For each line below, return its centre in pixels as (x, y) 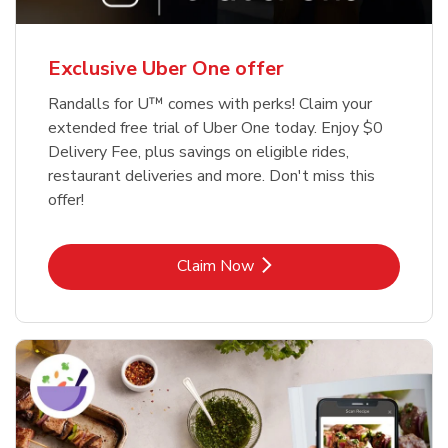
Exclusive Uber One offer (166, 68)
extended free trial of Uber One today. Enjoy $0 (215, 127)
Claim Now (215, 265)
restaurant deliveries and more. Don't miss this (211, 175)
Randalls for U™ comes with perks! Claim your (210, 103)
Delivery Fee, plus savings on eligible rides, (198, 151)
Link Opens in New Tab (304, 264)
